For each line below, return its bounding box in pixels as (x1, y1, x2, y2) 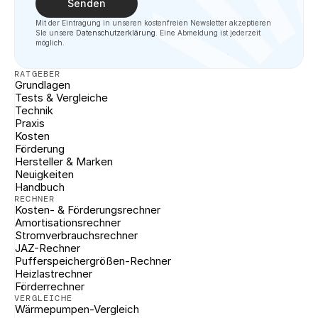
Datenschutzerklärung (76, 28, 155, 37)
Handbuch (15, 180, 65, 194)
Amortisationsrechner (15, 216, 121, 229)
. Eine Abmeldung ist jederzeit (155, 28, 261, 37)
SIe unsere (35, 28, 76, 37)
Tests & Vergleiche (15, 91, 108, 104)
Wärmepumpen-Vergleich (15, 302, 139, 316)
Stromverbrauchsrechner (15, 229, 138, 242)
